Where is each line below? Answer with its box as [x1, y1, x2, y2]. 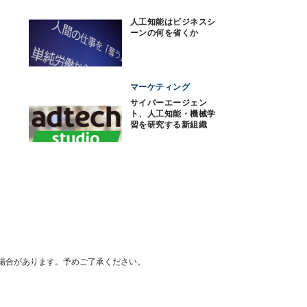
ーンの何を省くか [130, 28, 199, 38]
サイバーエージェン [130, 97, 208, 108]
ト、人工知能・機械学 [130, 108, 216, 119]
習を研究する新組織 [130, 119, 208, 130]
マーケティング [130, 82, 191, 92]
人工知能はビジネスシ [130, 17, 216, 27]
